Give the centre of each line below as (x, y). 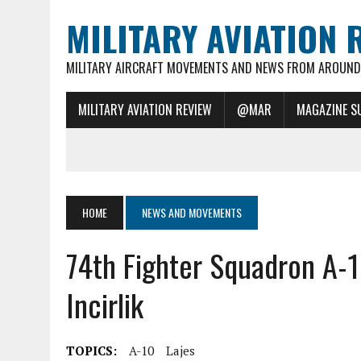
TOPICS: (91, 351)
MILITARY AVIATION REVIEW (145, 110)
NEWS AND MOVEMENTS (192, 212)
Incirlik (105, 305)
